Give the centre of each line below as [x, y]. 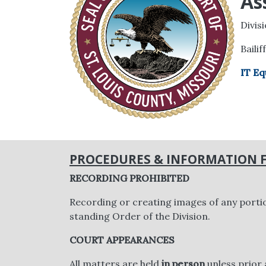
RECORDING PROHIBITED [129, 178]
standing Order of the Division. [140, 216]
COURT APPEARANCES [122, 240]
